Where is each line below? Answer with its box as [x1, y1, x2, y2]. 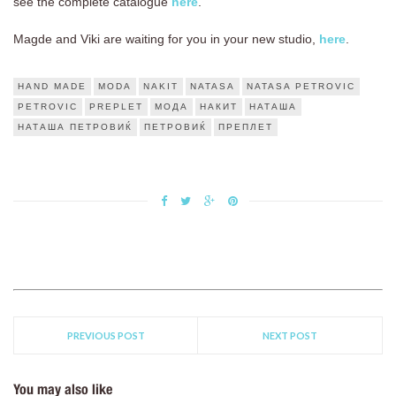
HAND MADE [18, 80, 87, 91]
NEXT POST [263, 329, 317, 341]
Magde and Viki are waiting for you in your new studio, [13, 31, 319, 46]
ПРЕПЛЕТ [218, 121, 273, 132]
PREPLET [89, 101, 143, 111]
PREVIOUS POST [66, 329, 145, 341]
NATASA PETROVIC [247, 80, 355, 91]
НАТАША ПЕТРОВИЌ [18, 121, 133, 132]
